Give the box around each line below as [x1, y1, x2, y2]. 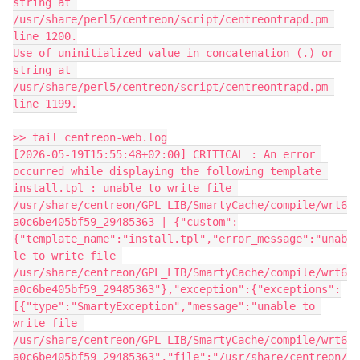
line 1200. [13, 29, 77, 43]
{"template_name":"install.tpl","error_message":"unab [13, 231, 347, 245]
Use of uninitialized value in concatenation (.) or [13, 46, 334, 59]
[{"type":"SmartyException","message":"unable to [13, 299, 315, 313]
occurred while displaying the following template [13, 164, 321, 178]
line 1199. [13, 96, 77, 110]
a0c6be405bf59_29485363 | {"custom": [13, 215, 238, 228]
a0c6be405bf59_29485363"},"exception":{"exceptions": [13, 282, 341, 296]
